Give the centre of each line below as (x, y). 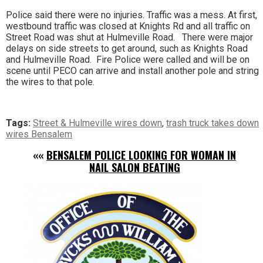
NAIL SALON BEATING (134, 167)
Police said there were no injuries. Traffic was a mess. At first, (131, 15)
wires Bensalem (39, 134)
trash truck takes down (213, 123)
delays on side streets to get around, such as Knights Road (127, 48)
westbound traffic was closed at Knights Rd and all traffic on (128, 26)
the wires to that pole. (50, 82)
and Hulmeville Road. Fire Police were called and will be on (128, 59)
